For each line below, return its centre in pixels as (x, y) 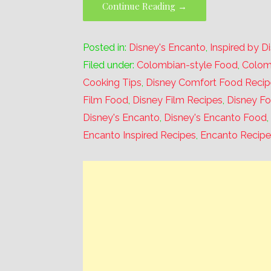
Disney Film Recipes (178, 100)
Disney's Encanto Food (216, 117)
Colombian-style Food (188, 65)
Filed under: (110, 65)
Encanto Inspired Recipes (140, 135)
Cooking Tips (113, 82)
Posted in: (106, 47)
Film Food (106, 100)
